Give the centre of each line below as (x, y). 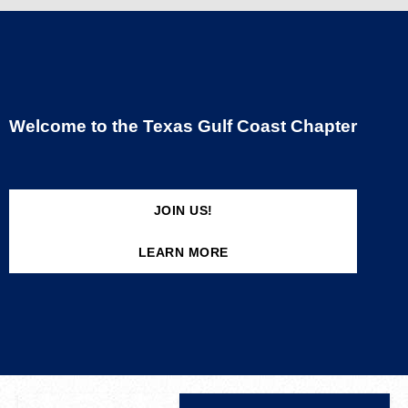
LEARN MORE (183, 252)
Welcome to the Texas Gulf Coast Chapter (183, 126)
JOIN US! (183, 210)
